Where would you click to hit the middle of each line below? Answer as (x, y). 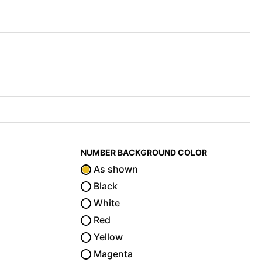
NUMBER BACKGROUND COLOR (144, 152)
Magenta (112, 254)
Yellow (107, 237)
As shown (115, 169)
